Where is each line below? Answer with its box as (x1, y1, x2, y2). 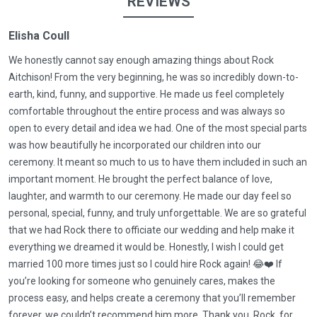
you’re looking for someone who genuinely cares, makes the (8, 275, 275, 287)
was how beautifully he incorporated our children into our (8, 139, 261, 151)
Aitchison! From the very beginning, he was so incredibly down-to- (8, 71, 299, 83)
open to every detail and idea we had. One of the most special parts (8, 122, 307, 134)
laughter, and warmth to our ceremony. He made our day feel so (8, 190, 292, 202)
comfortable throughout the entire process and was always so (8, 105, 285, 117)
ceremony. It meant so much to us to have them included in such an (8, 156, 307, 168)
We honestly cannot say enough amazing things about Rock (8, 54, 274, 66)
